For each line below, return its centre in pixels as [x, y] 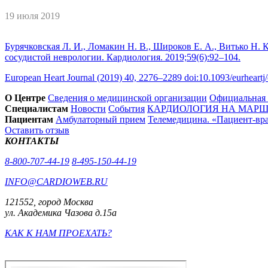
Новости [88, 108]
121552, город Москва [49, 202]
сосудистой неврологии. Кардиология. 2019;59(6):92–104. [123, 57]
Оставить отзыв [37, 130]
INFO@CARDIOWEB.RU [56, 181]
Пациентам [29, 119]
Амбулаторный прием [100, 119]
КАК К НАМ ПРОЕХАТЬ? [58, 233]
